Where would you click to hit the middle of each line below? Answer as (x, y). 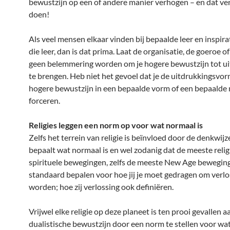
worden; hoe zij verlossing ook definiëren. (101, 187)
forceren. (44, 100)
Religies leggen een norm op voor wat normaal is (116, 125)
